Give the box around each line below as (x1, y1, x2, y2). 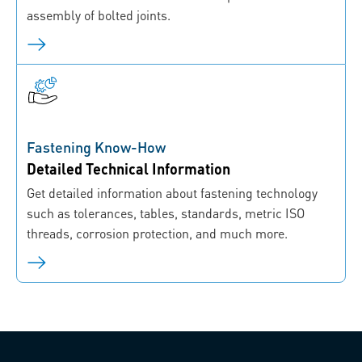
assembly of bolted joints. (27, 6, 170, 24)
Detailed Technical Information (27, 159, 230, 179)
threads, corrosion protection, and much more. (27, 225, 288, 242)
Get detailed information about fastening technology (27, 184, 318, 202)
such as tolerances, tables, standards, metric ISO (27, 204, 305, 222)
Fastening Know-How (27, 137, 166, 157)
